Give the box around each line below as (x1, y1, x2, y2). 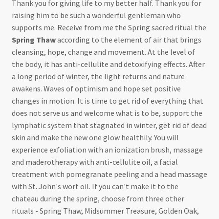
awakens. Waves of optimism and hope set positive (12, 84, 181, 94)
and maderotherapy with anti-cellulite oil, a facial (12, 157, 178, 167)
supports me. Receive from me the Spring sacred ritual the (12, 22, 206, 33)
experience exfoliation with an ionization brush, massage (12, 145, 203, 155)
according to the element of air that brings (57, 35, 201, 45)
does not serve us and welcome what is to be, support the (12, 108, 202, 118)
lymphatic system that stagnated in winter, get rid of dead (12, 120, 207, 131)
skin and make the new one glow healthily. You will (12, 132, 179, 143)
